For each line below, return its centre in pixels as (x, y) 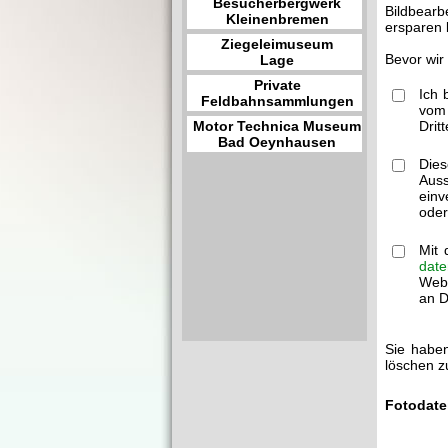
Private (277, 85)
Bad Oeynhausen (277, 142)
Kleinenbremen (277, 19)
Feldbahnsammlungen (277, 101)
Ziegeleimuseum (277, 44)
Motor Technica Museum (277, 126)
